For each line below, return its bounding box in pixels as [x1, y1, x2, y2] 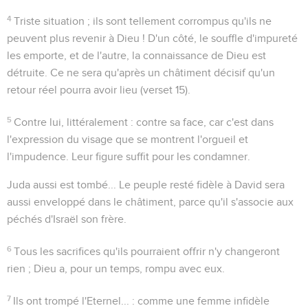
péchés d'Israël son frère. [7, 213, 126, 225]
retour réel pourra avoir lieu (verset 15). [7, 84, 190, 96]
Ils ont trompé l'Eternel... [13, 295, 130, 307]
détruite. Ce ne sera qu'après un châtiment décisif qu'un [7, 67, 275, 78]
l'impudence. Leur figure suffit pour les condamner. [7, 151, 250, 162]
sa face [170, 116, 204, 128]
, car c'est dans [203, 116, 274, 128]
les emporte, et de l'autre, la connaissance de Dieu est [7, 49, 266, 61]
